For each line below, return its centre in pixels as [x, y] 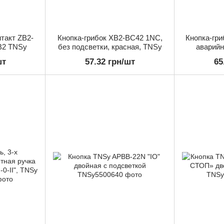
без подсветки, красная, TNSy [110, 46]
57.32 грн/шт [110, 61]
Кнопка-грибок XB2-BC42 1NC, [110, 37]
